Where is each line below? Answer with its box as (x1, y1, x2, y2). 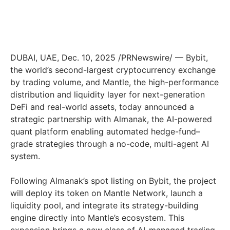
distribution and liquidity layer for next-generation (10, 89, 205, 100)
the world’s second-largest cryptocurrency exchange (10, 65, 216, 75)
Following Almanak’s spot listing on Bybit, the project (10, 176, 216, 186)
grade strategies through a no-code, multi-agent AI (10, 139, 209, 149)
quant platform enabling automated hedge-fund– (10, 126, 200, 137)
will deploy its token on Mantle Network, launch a (10, 188, 203, 199)
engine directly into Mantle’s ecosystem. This (10, 213, 184, 223)
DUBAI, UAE (10, 52, 57, 63)
